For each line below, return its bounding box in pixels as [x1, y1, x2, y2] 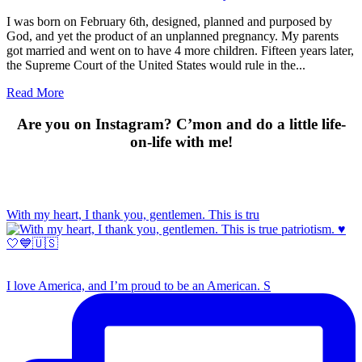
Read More [6, 85, 64, 99]
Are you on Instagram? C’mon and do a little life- [16, 115, 346, 133]
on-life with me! [129, 133, 233, 150]
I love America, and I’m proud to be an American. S [6, 279, 271, 293]
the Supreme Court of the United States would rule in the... [6, 57, 305, 72]
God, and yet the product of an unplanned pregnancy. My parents [6, 28, 339, 43]
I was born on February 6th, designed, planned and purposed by [6, 14, 332, 28]
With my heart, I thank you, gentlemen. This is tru [6, 208, 259, 222]
